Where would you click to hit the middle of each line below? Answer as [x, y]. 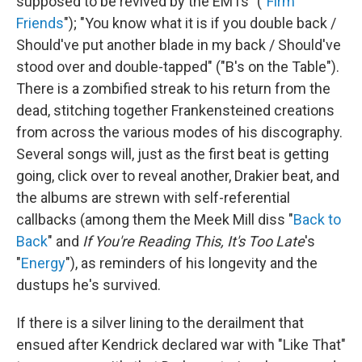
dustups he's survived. [88, 284]
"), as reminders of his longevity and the [192, 263]
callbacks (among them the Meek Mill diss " [155, 219]
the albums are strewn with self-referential [153, 197]
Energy [43, 263]
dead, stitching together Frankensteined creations [175, 110]
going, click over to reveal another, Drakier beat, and [178, 175]
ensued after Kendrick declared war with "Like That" [181, 344]
